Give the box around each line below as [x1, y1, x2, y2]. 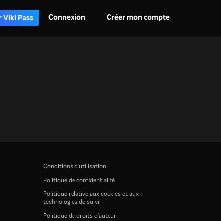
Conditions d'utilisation [43, 162, 106, 170]
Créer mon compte [107, 12, 170, 22]
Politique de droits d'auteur [43, 211, 116, 220]
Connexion [48, 12, 86, 22]
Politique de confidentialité [43, 176, 115, 184]
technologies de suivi [43, 197, 99, 206]
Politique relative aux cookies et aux [43, 189, 139, 198]
